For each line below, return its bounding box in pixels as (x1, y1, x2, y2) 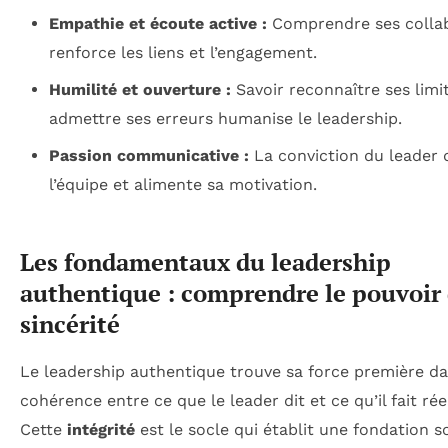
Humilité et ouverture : (48, 80, 231, 100)
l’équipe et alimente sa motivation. (48, 175, 317, 195)
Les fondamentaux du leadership (20, 246, 391, 279)
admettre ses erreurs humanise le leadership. (48, 109, 402, 129)
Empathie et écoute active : (48, 14, 267, 34)
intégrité (67, 420, 135, 440)
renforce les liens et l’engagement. (48, 43, 317, 63)
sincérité (20, 308, 120, 341)
